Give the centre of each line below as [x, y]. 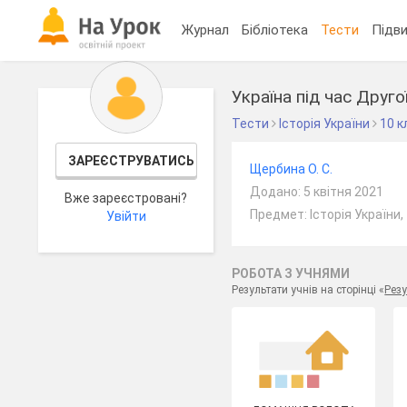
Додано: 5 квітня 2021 [317, 192]
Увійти [126, 216]
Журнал [206, 30]
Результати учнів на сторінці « [308, 290]
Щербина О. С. [292, 169]
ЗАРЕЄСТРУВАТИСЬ [131, 161]
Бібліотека [275, 30]
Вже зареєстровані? [126, 198]
